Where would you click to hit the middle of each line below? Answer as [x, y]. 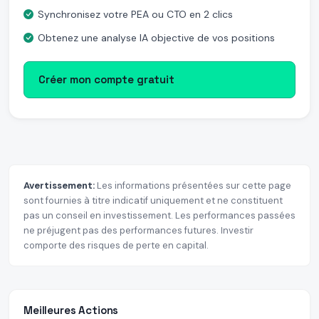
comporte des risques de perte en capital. [116, 246]
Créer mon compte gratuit [106, 80]
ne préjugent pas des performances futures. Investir [138, 231]
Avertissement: [59, 186]
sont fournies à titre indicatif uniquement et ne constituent [153, 201]
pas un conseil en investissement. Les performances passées [159, 216]
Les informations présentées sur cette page [193, 186]
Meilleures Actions [71, 310]
